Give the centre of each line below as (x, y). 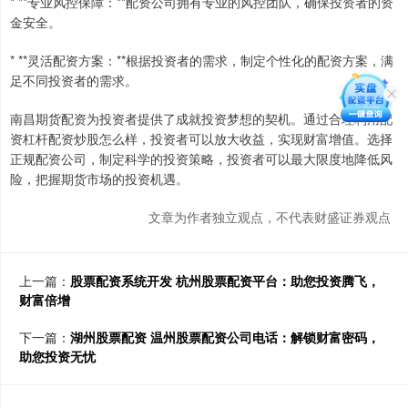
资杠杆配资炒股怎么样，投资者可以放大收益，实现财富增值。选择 (201, 139)
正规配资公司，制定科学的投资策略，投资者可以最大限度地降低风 (201, 159)
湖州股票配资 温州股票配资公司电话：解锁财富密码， (225, 337)
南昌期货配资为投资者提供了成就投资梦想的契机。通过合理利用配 (201, 119)
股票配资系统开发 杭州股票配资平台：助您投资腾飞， (225, 281)
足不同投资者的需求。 (74, 81)
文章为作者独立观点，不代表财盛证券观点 (270, 217)
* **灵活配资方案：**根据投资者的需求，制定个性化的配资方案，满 (202, 61)
